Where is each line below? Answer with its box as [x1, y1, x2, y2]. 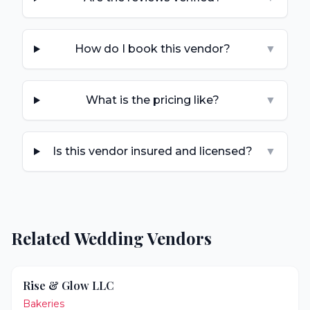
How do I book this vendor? [74, 42, 230, 55]
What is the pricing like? [85, 93, 219, 107]
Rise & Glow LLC [23, 278, 114, 293]
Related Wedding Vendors [11, 227, 212, 249]
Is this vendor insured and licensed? [52, 145, 253, 158]
